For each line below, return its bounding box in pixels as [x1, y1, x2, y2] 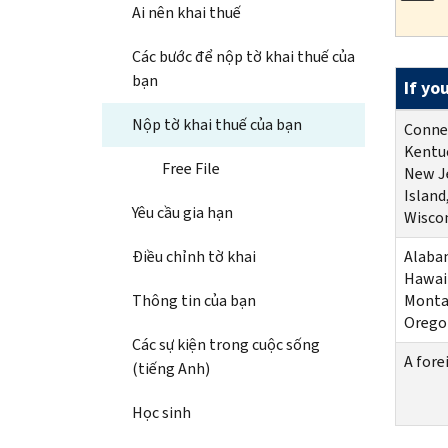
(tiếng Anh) [132, 357, 210, 379]
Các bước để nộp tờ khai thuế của [132, 45, 355, 67]
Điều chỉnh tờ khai [132, 245, 256, 267]
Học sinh [132, 401, 191, 423]
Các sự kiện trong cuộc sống [132, 333, 320, 355]
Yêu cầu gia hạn [132, 201, 233, 223]
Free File [162, 157, 220, 179]
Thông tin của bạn [132, 289, 256, 311]
